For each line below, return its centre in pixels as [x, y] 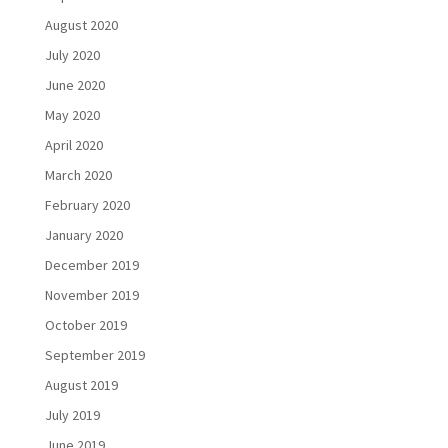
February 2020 [87, 205]
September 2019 [94, 355]
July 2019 [72, 415]
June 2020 [74, 85]
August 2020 [81, 25]
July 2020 [72, 55]
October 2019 [85, 325]
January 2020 [83, 235]
